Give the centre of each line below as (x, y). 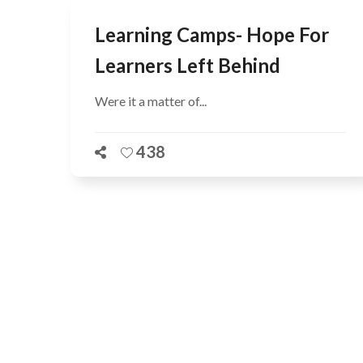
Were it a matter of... (151, 101)
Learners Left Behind (188, 65)
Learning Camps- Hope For (212, 34)
